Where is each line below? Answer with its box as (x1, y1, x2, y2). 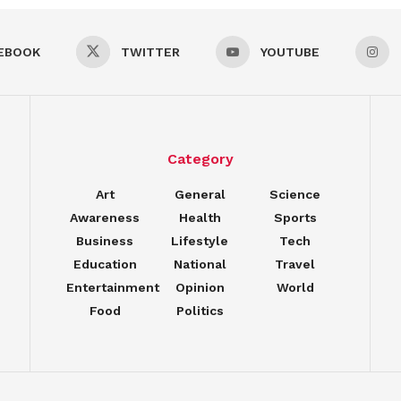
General (174, 187, 226, 202)
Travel (275, 257, 316, 272)
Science (269, 187, 321, 202)
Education (73, 257, 137, 272)
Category (166, 150, 234, 168)
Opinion (175, 280, 225, 295)
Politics (175, 303, 224, 319)
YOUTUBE (260, 45, 320, 60)
